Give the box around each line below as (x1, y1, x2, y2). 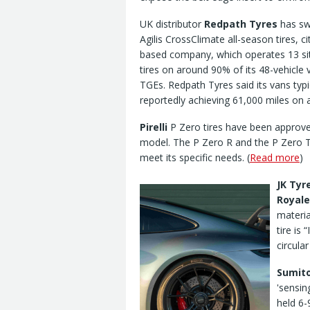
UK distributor (140, 17, 204, 31)
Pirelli (140, 120, 167, 134)
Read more (250, 151, 300, 165)
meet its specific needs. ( (140, 151, 250, 165)
